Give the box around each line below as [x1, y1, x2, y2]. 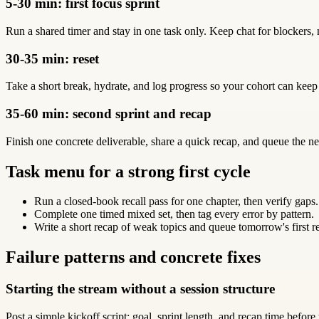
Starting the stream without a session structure [6, 281, 275, 297]
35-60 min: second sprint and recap [6, 105, 211, 121]
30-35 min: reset [6, 51, 99, 66]
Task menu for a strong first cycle [6, 162, 251, 181]
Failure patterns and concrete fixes [6, 248, 261, 267]
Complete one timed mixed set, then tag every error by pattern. [34, 208, 314, 221]
